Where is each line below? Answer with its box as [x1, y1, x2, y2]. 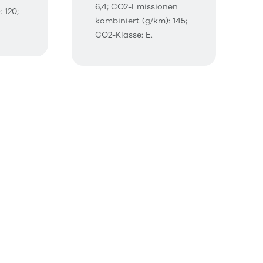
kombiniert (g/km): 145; [95, 15, 187, 26]
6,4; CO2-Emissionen [95, 1, 178, 12]
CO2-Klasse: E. [95, 29, 153, 41]
